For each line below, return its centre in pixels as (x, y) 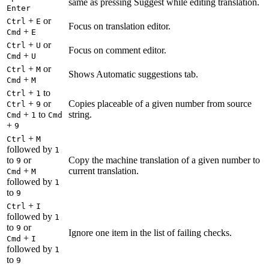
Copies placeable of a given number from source (160, 103)
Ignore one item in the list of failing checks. (150, 232)
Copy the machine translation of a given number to (164, 160)
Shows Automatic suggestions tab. (133, 74)
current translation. (104, 171)
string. (80, 114)
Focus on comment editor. (117, 50)
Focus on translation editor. (119, 26)
